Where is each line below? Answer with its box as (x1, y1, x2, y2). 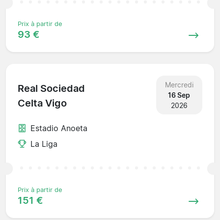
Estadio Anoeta (30, 123, 87, 133)
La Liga (30, 138, 57, 149)
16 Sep (168, 90, 191, 99)
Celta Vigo (18, 97, 67, 110)
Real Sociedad (18, 82, 85, 95)
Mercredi (165, 80, 193, 89)
